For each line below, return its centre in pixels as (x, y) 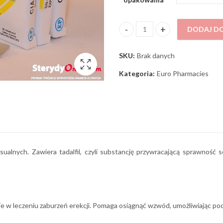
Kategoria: (138, 73)
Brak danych (156, 55)
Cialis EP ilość (141, 34)
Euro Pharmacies (183, 73)
